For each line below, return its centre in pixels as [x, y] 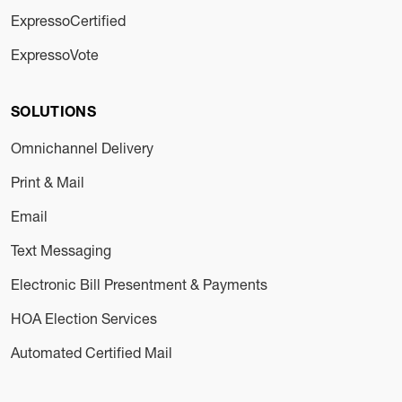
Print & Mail [48, 181]
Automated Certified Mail [92, 352]
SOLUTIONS [53, 114]
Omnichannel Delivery [82, 147]
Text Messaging [61, 249]
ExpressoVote [55, 54]
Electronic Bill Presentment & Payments [139, 284]
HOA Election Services [84, 318]
